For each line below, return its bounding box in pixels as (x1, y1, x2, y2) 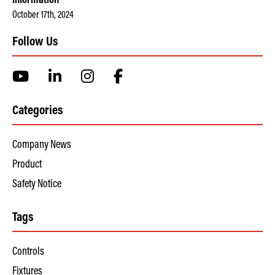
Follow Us (12, 36, 58, 49)
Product (12, 159, 42, 171)
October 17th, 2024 (12, 10, 74, 20)
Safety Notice (12, 179, 61, 190)
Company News (12, 139, 71, 151)
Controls (12, 246, 44, 258)
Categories (12, 104, 63, 118)
